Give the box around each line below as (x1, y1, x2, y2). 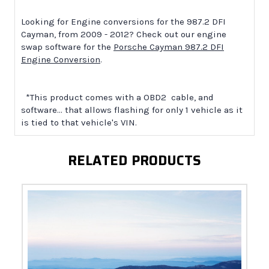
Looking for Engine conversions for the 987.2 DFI (21, 16, 226, 28)
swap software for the (21, 41, 113, 53)
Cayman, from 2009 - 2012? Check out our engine (21, 29, 226, 40)
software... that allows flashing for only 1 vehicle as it (21, 104, 243, 116)
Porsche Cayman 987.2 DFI (113, 41, 224, 53)
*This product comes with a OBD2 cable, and (21, 92, 214, 103)
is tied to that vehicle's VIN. (21, 117, 137, 128)
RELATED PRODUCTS (67, 150, 202, 172)
